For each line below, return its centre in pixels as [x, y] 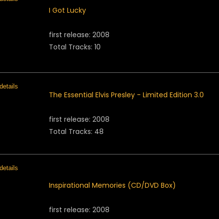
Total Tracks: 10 [75, 47]
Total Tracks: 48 [76, 131]
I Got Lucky [67, 10]
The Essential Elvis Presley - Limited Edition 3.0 [126, 95]
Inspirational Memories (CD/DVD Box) [112, 185]
